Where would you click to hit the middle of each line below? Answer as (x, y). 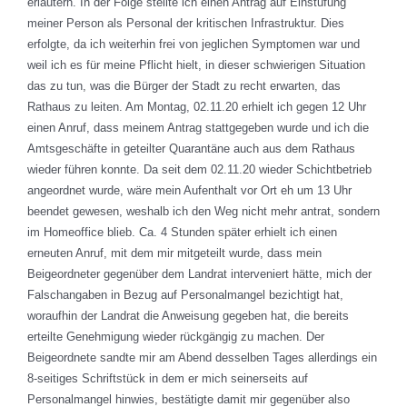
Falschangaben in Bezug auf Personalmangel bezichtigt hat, (185, 295)
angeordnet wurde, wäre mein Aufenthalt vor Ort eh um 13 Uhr (189, 191)
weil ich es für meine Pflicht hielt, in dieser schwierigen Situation (196, 65)
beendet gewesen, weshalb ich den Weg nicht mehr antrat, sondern (203, 212)
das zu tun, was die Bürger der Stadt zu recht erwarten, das (184, 86)
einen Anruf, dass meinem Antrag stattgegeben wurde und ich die (198, 128)
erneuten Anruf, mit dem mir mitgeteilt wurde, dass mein (174, 253)
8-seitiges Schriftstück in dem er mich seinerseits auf (168, 379)
